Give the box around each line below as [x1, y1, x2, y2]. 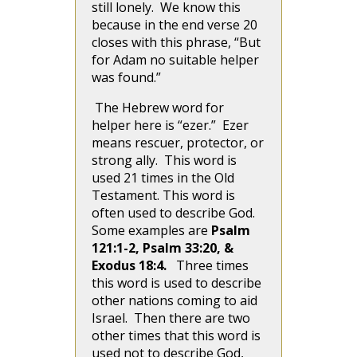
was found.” [92, 69, 161, 86]
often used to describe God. [92, 204, 258, 222]
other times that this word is [92, 327, 261, 344]
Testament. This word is [92, 186, 235, 204]
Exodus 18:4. [92, 257, 170, 274]
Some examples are [92, 222, 211, 239]
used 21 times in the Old [92, 169, 234, 186]
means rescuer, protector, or [92, 134, 264, 151]
